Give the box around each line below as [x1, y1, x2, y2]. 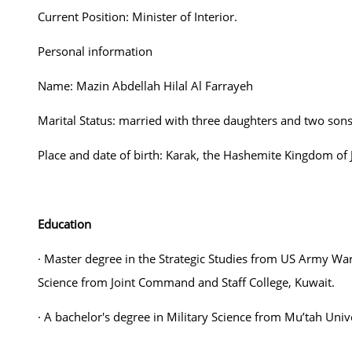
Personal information [38, 43, 152, 59]
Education [38, 216, 91, 232]
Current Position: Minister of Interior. [38, 9, 237, 24]
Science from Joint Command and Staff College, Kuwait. [38, 274, 335, 290]
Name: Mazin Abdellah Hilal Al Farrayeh [38, 78, 253, 93]
